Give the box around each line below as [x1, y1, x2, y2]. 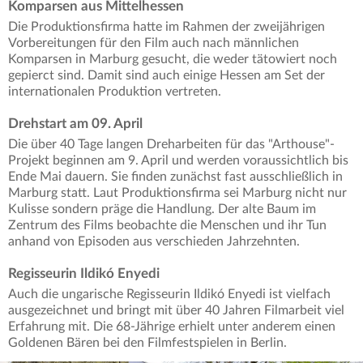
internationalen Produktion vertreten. [8, 85, 221, 99]
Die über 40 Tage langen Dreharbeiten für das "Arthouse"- [8, 138, 335, 152]
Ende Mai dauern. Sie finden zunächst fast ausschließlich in [8, 170, 343, 184]
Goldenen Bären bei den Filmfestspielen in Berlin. [8, 336, 287, 350]
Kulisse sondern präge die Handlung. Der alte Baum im [8, 203, 316, 216]
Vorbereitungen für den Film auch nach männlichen [8, 36, 299, 50]
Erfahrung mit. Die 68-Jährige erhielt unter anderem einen [8, 320, 335, 334]
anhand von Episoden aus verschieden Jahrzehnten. [8, 235, 303, 249]
